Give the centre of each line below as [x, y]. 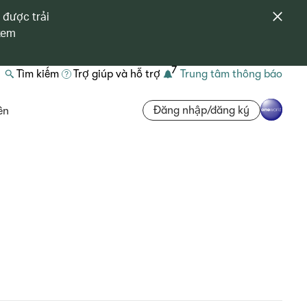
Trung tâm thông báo [231, 74]
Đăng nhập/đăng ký [201, 110]
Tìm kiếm [38, 74]
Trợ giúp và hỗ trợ [117, 74]
